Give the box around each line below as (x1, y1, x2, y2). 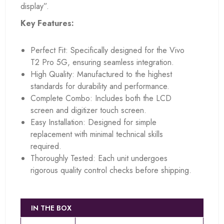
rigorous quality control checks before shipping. (30, 164, 191, 176)
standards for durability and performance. (30, 80, 169, 92)
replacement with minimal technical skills (30, 128, 163, 140)
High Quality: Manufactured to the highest (30, 68, 172, 80)
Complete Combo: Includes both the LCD (30, 92, 171, 104)
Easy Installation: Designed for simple (30, 116, 156, 128)
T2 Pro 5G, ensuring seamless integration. (30, 56, 174, 68)
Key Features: (20, 17, 74, 29)
